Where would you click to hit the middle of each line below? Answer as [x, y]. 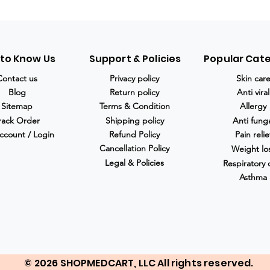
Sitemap [17, 106]
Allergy [253, 106]
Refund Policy [134, 134]
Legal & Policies [134, 163]
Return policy [134, 92]
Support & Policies [135, 59]
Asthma [253, 177]
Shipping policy [134, 121]
